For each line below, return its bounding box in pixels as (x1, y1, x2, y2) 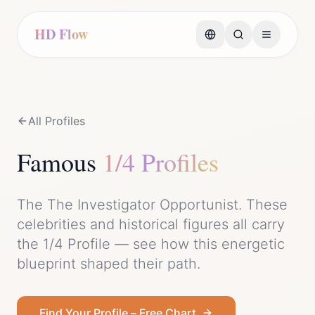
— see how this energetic (110, 236, 285, 252)
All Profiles (28, 114, 85, 128)
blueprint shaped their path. (17, 255, 200, 272)
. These (238, 196, 288, 213)
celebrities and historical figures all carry (17, 216, 285, 233)
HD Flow (34, 24, 88, 44)
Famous (17, 145, 103, 179)
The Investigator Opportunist (47, 196, 238, 213)
